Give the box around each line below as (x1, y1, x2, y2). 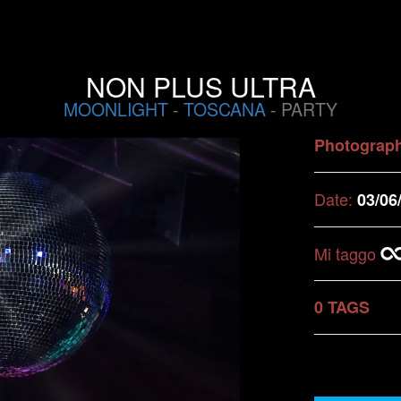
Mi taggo (314, 242, 380, 265)
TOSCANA (183, 97, 266, 122)
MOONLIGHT (64, 97, 168, 122)
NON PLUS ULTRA (85, 67, 316, 106)
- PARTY (266, 97, 337, 122)
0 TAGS (314, 295, 370, 319)
